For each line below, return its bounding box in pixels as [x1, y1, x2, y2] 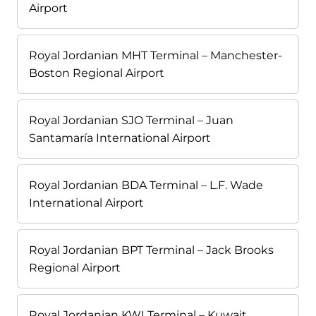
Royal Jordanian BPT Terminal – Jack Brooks [29, 243, 274, 257]
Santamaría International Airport [29, 130, 211, 145]
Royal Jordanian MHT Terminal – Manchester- [29, 48, 282, 62]
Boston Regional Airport [29, 66, 164, 80]
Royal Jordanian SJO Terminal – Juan [29, 113, 233, 127]
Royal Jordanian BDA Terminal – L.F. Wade [29, 178, 263, 192]
